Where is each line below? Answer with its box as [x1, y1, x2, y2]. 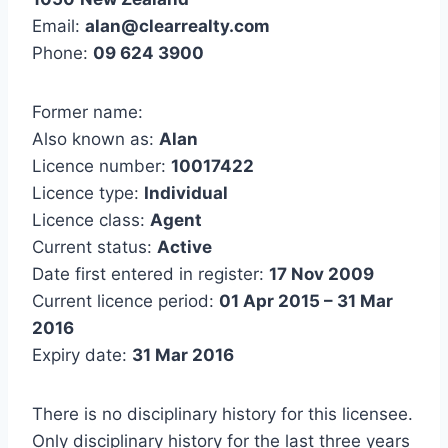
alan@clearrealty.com [85, 16, 270, 37]
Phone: [32, 43, 93, 64]
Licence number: [32, 156, 171, 177]
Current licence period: [32, 291, 219, 312]
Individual [144, 183, 228, 204]
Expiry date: [32, 345, 132, 366]
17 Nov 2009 [269, 264, 374, 285]
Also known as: [32, 129, 159, 150]
